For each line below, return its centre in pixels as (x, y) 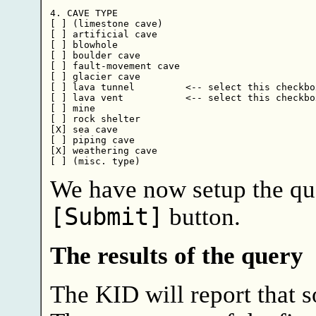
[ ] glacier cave (95, 76)
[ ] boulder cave (95, 55)
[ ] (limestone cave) (106, 23)
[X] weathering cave (103, 150)
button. (201, 216)
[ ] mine (72, 108)
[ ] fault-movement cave (115, 66)
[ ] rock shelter (95, 119)
